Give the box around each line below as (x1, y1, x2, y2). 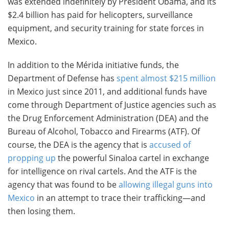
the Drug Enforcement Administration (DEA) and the (8, 112, 209, 124)
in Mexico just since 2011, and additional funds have (8, 86, 207, 97)
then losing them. (8, 205, 75, 217)
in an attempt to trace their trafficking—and (35, 192, 205, 203)
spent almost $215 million (117, 73, 216, 84)
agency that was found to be (8, 179, 119, 190)
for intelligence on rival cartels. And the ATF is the (8, 166, 197, 177)
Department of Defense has (8, 73, 117, 84)
